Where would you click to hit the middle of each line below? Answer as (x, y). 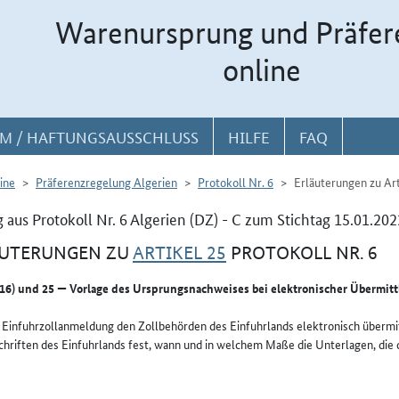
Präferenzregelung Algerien (106, 182)
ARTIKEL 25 (179, 253)
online (262, 70)
